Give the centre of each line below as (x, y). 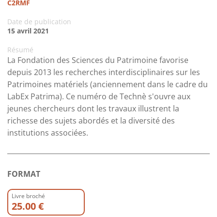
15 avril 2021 (28, 31)
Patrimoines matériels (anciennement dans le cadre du (108, 85)
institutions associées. (48, 133)
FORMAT (24, 174)
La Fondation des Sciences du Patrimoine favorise (98, 60)
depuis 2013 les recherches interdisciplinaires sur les (104, 72)
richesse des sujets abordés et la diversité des (91, 121)
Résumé (20, 50)
